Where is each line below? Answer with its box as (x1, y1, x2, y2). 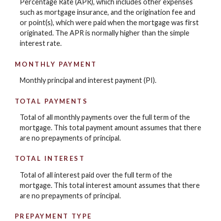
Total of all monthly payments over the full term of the (20, 113, 190, 122)
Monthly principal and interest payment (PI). (20, 76, 156, 85)
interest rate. (20, 39, 62, 48)
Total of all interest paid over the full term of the (20, 170, 172, 179)
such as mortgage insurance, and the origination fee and (20, 8, 195, 17)
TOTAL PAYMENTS (15, 97, 88, 105)
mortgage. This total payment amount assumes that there (20, 123, 201, 132)
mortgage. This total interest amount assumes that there (20, 181, 200, 189)
